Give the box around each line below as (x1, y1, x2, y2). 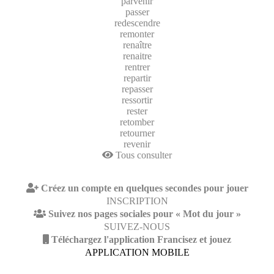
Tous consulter (113, 149, 172, 160)
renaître (122, 39, 152, 50)
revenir (124, 138, 150, 149)
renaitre (122, 50, 152, 61)
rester (127, 105, 147, 116)
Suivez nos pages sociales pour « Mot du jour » (48, 208, 241, 219)
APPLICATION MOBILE (84, 246, 190, 257)
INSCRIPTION (106, 195, 168, 206)
